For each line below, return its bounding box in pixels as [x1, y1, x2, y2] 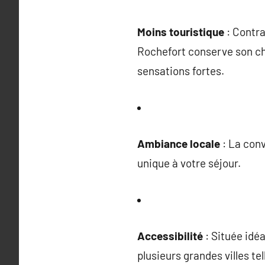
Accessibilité [137, 229, 203, 243]
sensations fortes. [137, 64, 224, 77]
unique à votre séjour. [137, 156, 241, 170]
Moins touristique [137, 25, 224, 38]
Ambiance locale [137, 137, 220, 150]
